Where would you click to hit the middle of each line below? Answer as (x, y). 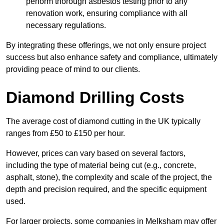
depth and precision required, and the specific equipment (106, 189)
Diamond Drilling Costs (95, 98)
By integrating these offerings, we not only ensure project (106, 45)
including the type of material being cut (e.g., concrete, (101, 165)
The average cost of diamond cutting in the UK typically (103, 121)
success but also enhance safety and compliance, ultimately (112, 57)
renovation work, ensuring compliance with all (107, 13)
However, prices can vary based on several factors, (96, 153)
